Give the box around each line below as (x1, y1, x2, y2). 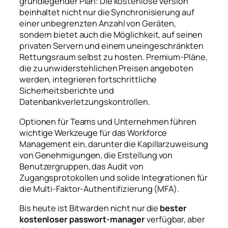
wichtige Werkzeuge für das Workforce (19, 127, 167, 138)
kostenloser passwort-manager (19, 214, 146, 225)
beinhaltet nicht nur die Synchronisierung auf (19, 7, 194, 18)
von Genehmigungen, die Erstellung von (19, 149, 173, 161)
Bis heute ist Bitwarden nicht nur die (19, 203, 160, 214)
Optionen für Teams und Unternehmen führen (19, 116, 196, 127)
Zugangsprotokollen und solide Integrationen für (19, 172, 208, 183)
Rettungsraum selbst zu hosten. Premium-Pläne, (19, 51, 208, 63)
